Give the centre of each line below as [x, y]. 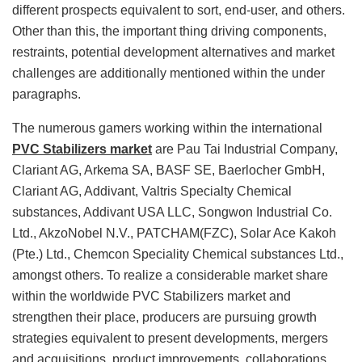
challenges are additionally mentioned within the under [168, 73]
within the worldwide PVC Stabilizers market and [152, 296]
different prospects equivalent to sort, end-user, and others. [179, 10]
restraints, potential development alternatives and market [173, 52]
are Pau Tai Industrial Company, [245, 149]
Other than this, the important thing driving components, [169, 31]
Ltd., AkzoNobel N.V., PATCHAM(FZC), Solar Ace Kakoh [174, 233]
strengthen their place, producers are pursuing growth [164, 317]
